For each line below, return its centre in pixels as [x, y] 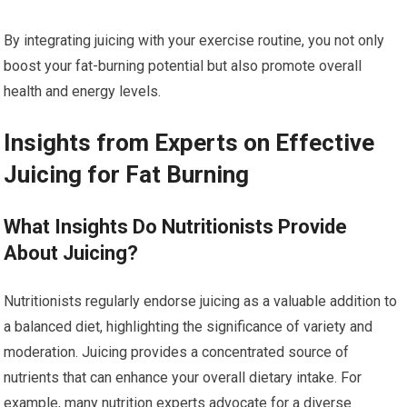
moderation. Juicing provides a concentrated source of [177, 352]
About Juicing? [71, 253]
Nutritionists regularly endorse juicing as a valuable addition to [201, 302]
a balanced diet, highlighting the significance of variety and [189, 327]
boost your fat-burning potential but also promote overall [183, 66]
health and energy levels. [83, 92]
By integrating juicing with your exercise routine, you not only [194, 41]
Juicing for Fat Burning [127, 175]
